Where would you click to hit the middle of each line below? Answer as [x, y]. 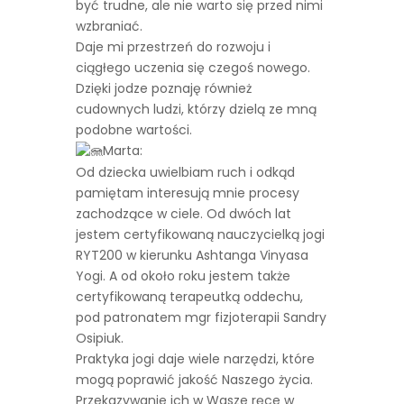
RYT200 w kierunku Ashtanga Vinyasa [192, 256]
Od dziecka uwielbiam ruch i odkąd [185, 173]
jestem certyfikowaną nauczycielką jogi [200, 235]
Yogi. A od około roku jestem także [183, 276]
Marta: [123, 151]
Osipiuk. [100, 339]
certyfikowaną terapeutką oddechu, [189, 297]
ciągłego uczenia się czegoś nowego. [193, 68]
